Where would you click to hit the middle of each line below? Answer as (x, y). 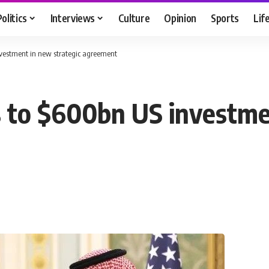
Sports (225, 18)
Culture (134, 18)
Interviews (73, 18)
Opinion (180, 18)
